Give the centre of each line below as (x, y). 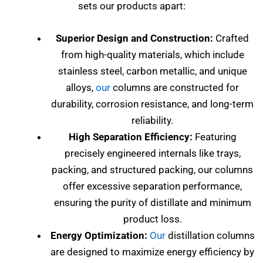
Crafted (231, 38)
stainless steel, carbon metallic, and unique (152, 71)
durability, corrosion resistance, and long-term (152, 104)
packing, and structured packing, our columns (152, 169)
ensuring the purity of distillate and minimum (152, 202)
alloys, (81, 87)
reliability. (152, 120)
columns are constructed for (175, 87)
